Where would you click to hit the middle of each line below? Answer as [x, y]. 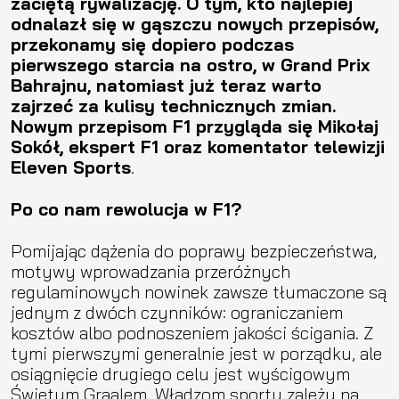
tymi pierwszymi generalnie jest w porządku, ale [196, 353]
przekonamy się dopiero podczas [152, 44]
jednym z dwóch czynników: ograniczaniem [177, 312]
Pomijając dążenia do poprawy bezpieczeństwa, [194, 250]
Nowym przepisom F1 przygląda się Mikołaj [195, 126]
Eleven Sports [71, 167]
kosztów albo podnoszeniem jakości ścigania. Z [192, 332]
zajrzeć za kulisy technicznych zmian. [173, 105]
